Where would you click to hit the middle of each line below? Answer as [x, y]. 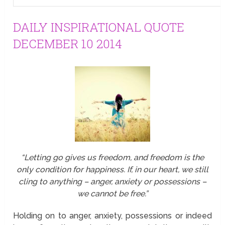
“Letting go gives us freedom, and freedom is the [112, 157]
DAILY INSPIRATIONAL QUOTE [99, 27]
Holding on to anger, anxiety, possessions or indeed [113, 215]
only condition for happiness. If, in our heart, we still [112, 169]
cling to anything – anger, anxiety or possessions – [112, 181]
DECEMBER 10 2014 [68, 43]
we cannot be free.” [112, 193]
